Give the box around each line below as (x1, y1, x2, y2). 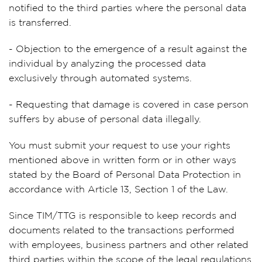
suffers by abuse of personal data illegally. (9, 115, 201, 124)
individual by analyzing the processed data (9, 60, 206, 68)
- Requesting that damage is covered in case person (9, 101, 249, 109)
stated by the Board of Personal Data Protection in (9, 171, 241, 180)
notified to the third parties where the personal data (9, 4, 246, 13)
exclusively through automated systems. (9, 74, 192, 83)
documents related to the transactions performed (9, 226, 235, 235)
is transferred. (9, 19, 71, 27)
